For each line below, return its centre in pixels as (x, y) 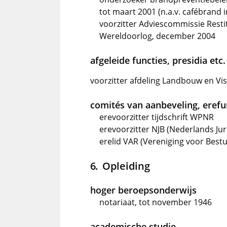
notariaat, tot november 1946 (156, 202)
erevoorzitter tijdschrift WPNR (157, 117)
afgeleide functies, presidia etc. (158, 60)
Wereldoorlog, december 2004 (157, 36)
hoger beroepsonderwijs (143, 190)
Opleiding (126, 166)
